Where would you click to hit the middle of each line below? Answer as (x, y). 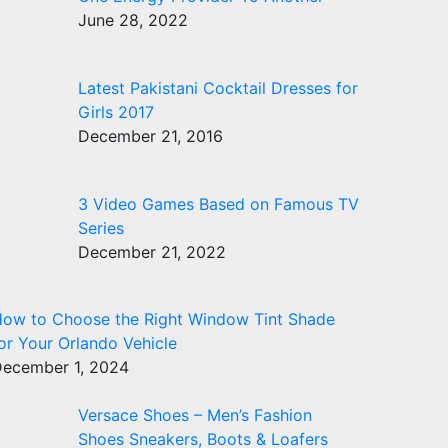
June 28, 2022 (133, 20)
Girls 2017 (116, 111)
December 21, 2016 (150, 135)
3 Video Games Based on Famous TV (218, 203)
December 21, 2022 (152, 251)
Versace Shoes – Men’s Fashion (195, 415)
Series (101, 227)
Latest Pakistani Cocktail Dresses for (218, 87)
